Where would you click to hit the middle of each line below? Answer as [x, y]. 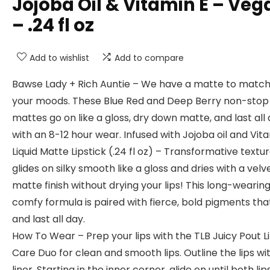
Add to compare [149, 58]
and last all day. [49, 219]
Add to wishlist [59, 58]
